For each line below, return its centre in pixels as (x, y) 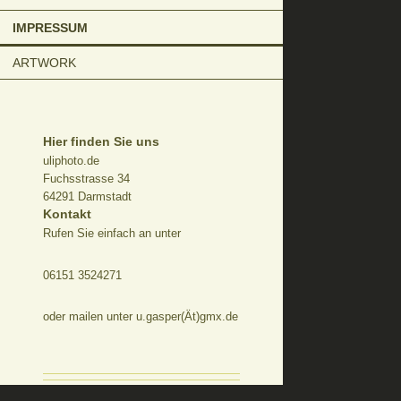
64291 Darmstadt (87, 197)
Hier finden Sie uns (101, 141)
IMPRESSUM (50, 27)
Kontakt (67, 214)
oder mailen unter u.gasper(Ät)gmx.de (141, 317)
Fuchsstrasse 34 (86, 179)
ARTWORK (44, 62)
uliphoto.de (71, 161)
